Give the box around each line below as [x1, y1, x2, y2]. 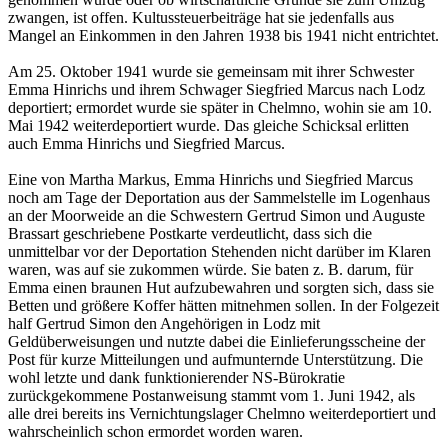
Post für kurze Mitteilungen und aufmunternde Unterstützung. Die [8, 351, 423, 369]
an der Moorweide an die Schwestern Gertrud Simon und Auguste [8, 207, 425, 225]
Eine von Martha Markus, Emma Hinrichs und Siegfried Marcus [8, 171, 413, 189]
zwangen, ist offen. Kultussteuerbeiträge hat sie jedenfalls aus [8, 9, 394, 27]
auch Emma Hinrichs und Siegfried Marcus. [8, 135, 285, 153]
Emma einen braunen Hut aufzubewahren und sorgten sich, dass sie [8, 279, 434, 297]
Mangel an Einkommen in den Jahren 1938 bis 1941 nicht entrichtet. [8, 27, 439, 45]
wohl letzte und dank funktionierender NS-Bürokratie [8, 369, 345, 387]
